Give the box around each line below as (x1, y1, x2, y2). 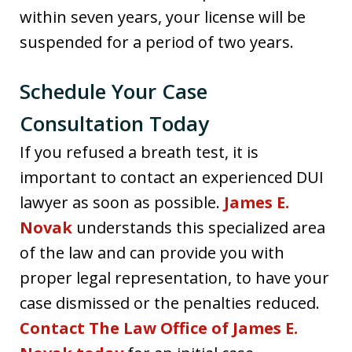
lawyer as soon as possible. (20, 191, 224, 213)
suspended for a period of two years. (20, 31, 294, 53)
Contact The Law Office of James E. (20, 317, 298, 339)
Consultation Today (20, 108, 209, 137)
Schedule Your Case (20, 76, 207, 105)
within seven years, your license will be (20, 5, 306, 27)
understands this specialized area (72, 216, 325, 238)
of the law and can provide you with (20, 241, 284, 263)
